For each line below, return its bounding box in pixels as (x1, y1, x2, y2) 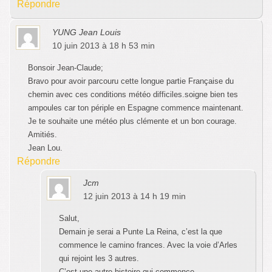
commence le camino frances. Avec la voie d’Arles (59, 240, 237, 250)
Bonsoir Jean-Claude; (28, 63, 103, 73)
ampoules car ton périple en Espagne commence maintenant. (28, 103, 243, 113)
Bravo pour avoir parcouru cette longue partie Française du (28, 76, 234, 86)
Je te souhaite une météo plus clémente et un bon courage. (28, 117, 237, 126)
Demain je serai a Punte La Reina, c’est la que (59, 227, 222, 237)
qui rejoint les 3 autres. (59, 254, 139, 263)
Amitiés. (28, 130, 57, 140)
